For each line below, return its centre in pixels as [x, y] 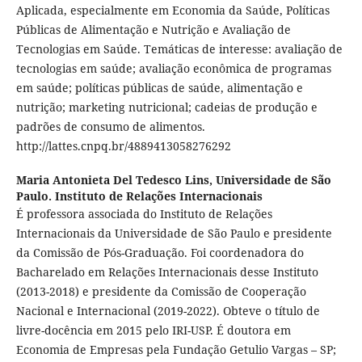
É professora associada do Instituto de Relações [144, 214]
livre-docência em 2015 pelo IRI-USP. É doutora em [153, 330]
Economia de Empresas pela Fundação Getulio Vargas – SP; [176, 350]
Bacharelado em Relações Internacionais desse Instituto [167, 272]
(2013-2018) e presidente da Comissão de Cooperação [161, 292]
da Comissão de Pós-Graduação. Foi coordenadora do [160, 253]
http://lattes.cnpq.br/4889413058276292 [123, 146]
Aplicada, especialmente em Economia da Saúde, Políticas [173, 11]
